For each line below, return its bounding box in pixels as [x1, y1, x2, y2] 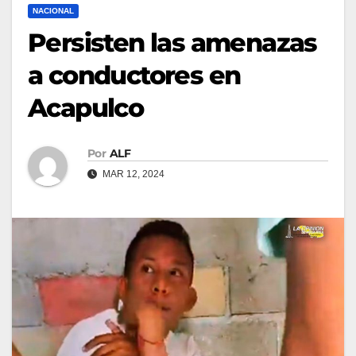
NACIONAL [33, 6, 74, 15]
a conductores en [28, 59, 241, 91]
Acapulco [28, 91, 144, 123]
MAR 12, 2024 [100, 168, 164, 180]
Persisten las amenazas [28, 26, 317, 58]
